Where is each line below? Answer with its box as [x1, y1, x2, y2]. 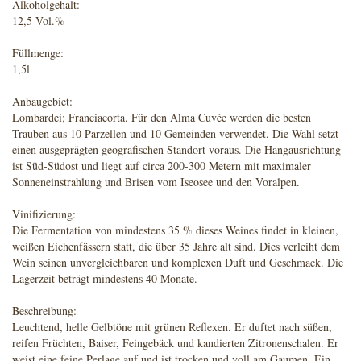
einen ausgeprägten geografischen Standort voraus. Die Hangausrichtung [12, 142, 341, 158]
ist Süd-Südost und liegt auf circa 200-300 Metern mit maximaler [12, 158, 311, 174]
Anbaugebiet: [12, 93, 73, 110]
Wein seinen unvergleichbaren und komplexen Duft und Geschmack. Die [12, 255, 343, 271]
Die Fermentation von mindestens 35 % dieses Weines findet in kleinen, [12, 222, 338, 239]
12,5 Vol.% [12, 13, 64, 29]
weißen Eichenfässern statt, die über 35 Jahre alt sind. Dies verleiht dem [12, 239, 340, 255]
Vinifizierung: [12, 206, 76, 222]
